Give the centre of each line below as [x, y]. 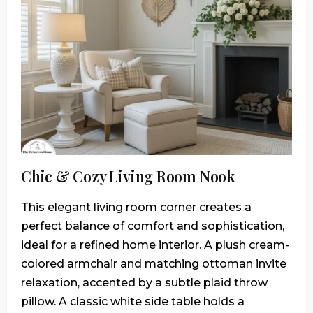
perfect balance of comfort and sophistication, [153, 226]
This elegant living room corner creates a [136, 207]
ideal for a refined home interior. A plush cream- [155, 245]
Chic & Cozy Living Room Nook [128, 176]
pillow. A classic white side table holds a [133, 301]
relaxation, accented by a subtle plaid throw [144, 283]
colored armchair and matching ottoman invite [154, 264]
